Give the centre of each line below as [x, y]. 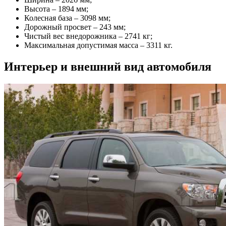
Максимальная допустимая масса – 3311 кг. [98, 45]
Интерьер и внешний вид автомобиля [108, 66]
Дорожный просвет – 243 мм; [75, 27]
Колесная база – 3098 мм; [67, 18]
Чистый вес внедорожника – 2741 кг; [88, 36]
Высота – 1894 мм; [56, 9]
